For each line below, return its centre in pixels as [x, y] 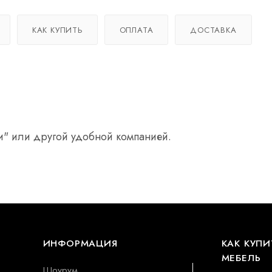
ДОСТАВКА [213, 30]
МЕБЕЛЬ [241, 258]
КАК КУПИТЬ [57, 30]
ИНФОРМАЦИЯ [80, 243]
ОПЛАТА [136, 30]
